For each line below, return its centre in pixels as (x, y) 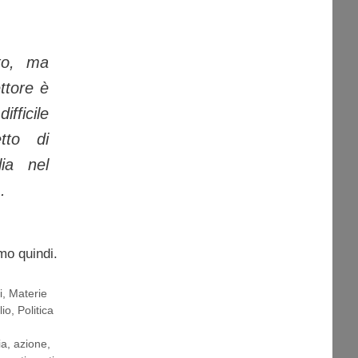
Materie (28, 293)
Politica (35, 310)
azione (31, 343)
